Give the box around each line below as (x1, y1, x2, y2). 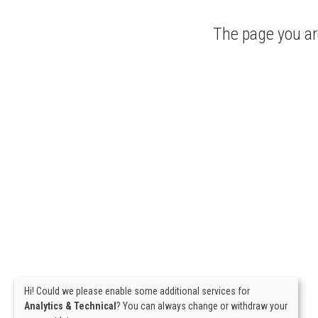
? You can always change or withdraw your (116, 300, 287, 312)
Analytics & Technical (24, 300, 116, 312)
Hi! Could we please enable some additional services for (24, 285, 250, 297)
